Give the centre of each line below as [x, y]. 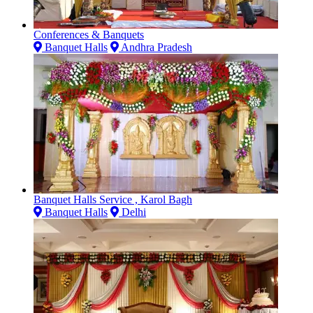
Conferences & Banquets [89, 34]
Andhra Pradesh [155, 47]
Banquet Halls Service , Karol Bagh [113, 199]
